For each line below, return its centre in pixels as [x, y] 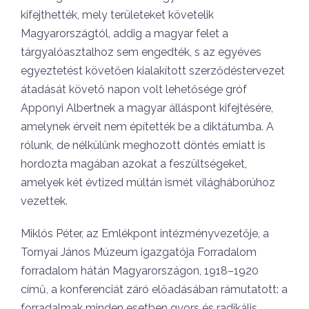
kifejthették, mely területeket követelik [117, 15]
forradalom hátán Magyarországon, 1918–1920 [140, 271]
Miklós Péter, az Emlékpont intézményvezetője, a [145, 233]
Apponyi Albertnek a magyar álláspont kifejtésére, [147, 108]
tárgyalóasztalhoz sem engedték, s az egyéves [141, 52]
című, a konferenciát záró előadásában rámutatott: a [154, 289]
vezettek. [44, 201]
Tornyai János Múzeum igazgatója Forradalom [139, 252]
